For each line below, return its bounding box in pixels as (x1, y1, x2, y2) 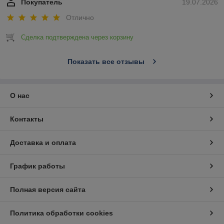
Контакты (10, 115, 43, 123)
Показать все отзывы (67, 57, 144, 66)
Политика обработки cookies (10, 209, 113, 217)
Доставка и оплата (10, 138, 76, 147)
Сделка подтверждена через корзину (21, 33, 133, 41)
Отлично (66, 13, 94, 22)
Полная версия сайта (10, 185, 85, 194)
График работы (10, 162, 65, 170)
